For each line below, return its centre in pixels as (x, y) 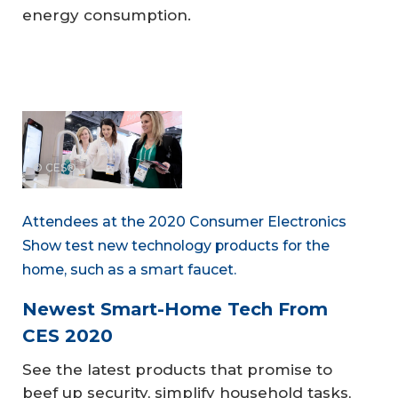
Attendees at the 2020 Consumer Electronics (184, 222)
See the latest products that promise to (177, 370)
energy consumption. (107, 15)
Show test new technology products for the (176, 246)
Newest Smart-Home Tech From (175, 309)
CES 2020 (68, 336)
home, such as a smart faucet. (129, 270)
